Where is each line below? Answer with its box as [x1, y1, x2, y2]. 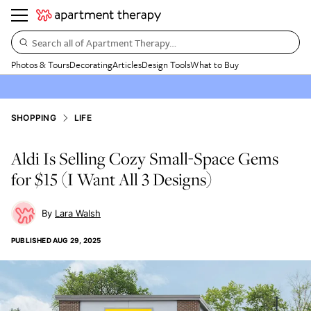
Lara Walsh [55, 208, 101, 219]
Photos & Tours [11, 58, 69, 72]
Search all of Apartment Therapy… [32, 35, 176, 50]
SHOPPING [11, 112, 56, 123]
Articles [112, 58, 142, 72]
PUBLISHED [11, 236, 51, 244]
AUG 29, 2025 [53, 236, 101, 244]
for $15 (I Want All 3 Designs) [11, 168, 212, 190]
